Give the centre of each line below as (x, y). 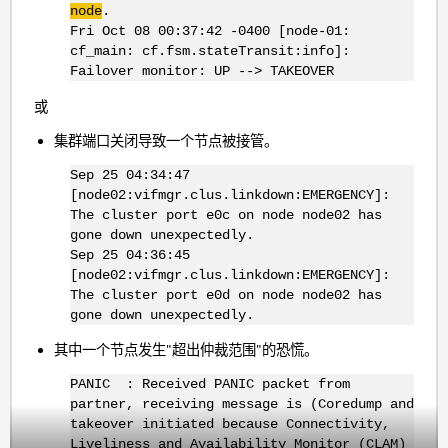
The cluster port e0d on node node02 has (225, 295)
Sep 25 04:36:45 (129, 255)
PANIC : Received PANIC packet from (209, 384)
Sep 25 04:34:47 (129, 175)
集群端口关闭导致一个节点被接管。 (166, 141)
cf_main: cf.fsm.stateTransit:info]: (209, 51)
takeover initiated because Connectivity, (229, 424)
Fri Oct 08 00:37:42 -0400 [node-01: (209, 31)
